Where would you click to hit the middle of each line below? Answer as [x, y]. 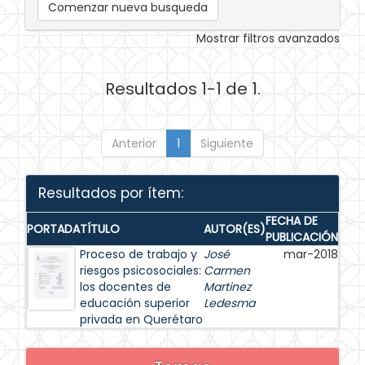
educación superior [135, 303]
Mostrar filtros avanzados [268, 38]
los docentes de [125, 287]
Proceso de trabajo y [139, 254]
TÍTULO [100, 229]
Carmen [227, 270]
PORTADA [53, 229]
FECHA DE [292, 221]
